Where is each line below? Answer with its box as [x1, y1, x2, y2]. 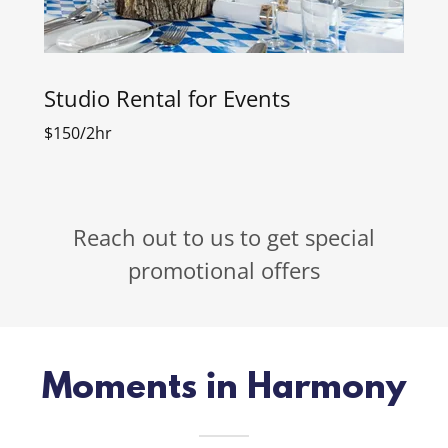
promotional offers [127, 254, 320, 285]
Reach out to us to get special [72, 221, 375, 252]
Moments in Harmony [42, 368, 406, 409]
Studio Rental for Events [44, 82, 290, 113]
